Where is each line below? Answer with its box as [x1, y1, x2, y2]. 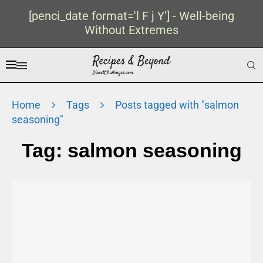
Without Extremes [85, 23, 178, 37]
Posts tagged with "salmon [115, 99, 239, 111]
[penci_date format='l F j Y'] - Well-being [29, 9, 234, 23]
